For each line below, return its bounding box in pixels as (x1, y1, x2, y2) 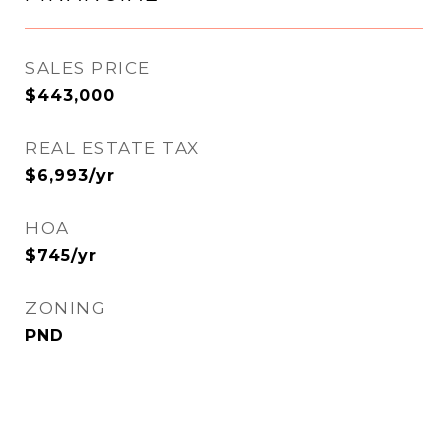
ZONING (25, 298, 106, 318)
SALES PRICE (25, 58, 151, 78)
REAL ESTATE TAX (25, 138, 200, 158)
